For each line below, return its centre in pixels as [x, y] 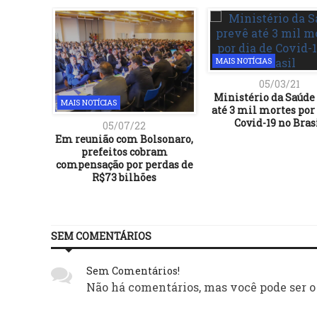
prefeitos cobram [124, 151]
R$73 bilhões [124, 177]
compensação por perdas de [124, 164]
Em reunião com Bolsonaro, [124, 139]
